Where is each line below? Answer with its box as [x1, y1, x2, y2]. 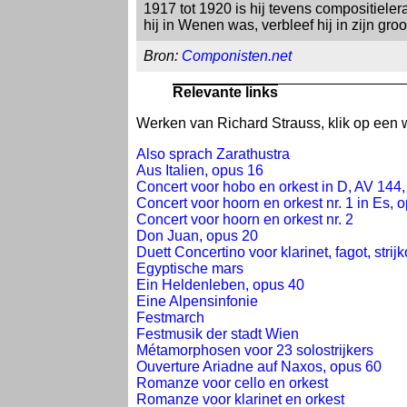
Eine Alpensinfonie [136, 293, 258, 310]
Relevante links [173, 84, 278, 101]
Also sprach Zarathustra [136, 146, 290, 163]
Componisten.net [182, 48, 292, 64]
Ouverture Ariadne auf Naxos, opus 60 [136, 359, 382, 375]
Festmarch [136, 310, 204, 326]
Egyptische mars [136, 261, 243, 277]
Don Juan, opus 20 [136, 228, 258, 244]
